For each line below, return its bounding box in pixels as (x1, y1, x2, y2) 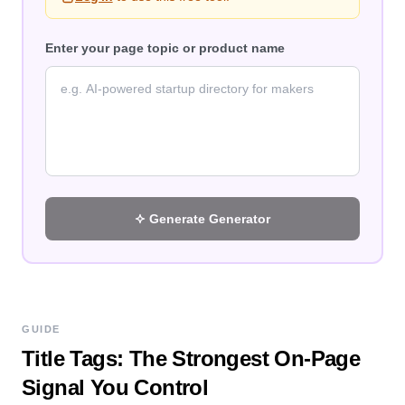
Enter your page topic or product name (45, 41, 285, 55)
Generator (209, 212, 270, 226)
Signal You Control (22, 375, 209, 400)
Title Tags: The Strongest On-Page (22, 346, 361, 371)
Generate (149, 212, 209, 226)
